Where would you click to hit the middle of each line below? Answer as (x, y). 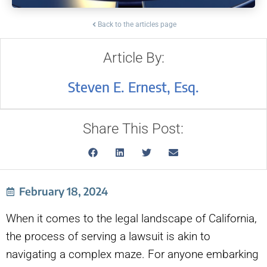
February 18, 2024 (63, 191)
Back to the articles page (137, 25)
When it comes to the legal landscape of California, (131, 219)
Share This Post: (133, 129)
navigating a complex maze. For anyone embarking (132, 254)
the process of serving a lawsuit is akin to (108, 237)
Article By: (133, 58)
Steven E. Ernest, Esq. (133, 87)
